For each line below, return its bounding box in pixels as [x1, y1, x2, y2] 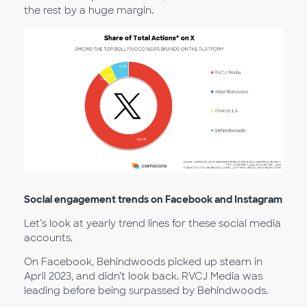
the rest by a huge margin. [24, 4, 153, 17]
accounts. [24, 232, 73, 244]
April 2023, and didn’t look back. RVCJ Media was [24, 270, 262, 282]
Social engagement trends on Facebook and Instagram [24, 193, 282, 206]
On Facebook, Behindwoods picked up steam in [24, 256, 262, 268]
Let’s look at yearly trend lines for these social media [24, 217, 281, 230]
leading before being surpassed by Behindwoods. [24, 284, 268, 297]
